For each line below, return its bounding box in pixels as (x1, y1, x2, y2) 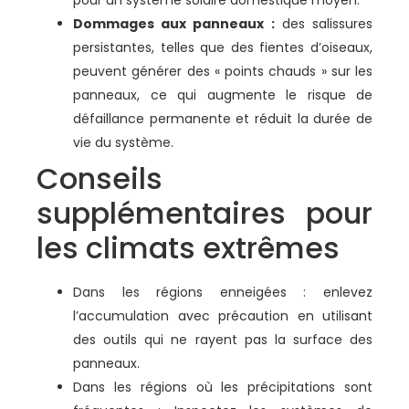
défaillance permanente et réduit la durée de (73, 109, 372, 128)
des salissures (274, 14, 373, 33)
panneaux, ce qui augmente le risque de (73, 85, 372, 104)
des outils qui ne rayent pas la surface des (73, 330, 372, 349)
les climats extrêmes (37, 226, 340, 268)
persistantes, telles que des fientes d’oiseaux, (73, 37, 372, 57)
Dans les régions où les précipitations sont (73, 377, 372, 396)
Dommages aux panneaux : (73, 14, 275, 33)
